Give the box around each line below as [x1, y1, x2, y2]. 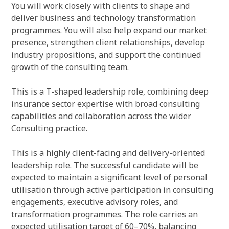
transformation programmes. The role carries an [11, 209, 198, 220]
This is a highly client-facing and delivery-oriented [11, 147, 205, 158]
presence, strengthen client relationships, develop [11, 37, 205, 48]
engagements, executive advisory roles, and [11, 196, 178, 208]
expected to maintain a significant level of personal [11, 172, 208, 183]
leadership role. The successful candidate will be [11, 159, 198, 171]
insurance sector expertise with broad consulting [11, 98, 200, 109]
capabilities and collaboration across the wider [11, 110, 191, 122]
